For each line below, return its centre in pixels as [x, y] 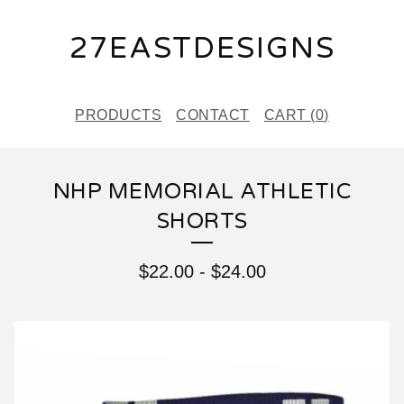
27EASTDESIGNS [202, 49]
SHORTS [202, 221]
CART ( [289, 115]
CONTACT [213, 115]
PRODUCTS [119, 115]
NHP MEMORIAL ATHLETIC [202, 192]
